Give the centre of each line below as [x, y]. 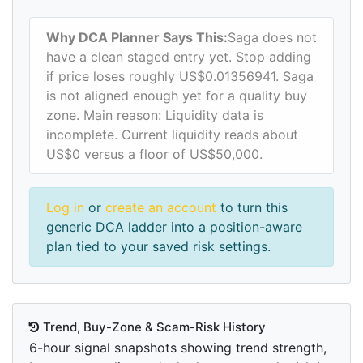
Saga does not [272, 38]
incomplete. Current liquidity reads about [172, 135]
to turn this [252, 208]
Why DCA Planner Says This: [137, 38]
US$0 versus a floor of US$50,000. [154, 154]
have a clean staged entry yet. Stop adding [179, 57]
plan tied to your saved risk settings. [158, 247]
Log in [65, 208]
